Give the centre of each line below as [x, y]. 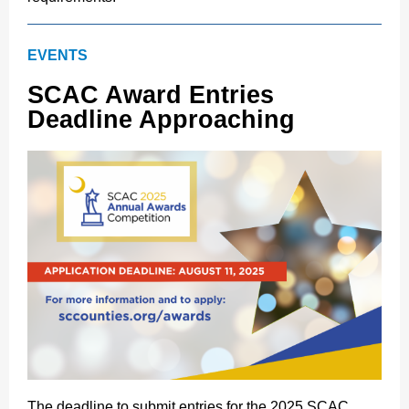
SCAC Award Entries [151, 95]
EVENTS [58, 55]
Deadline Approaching [161, 120]
